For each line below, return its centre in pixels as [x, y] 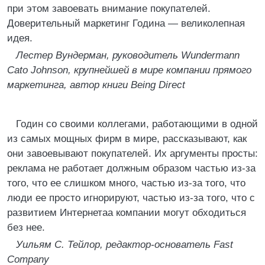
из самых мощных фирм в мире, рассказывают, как [127, 139]
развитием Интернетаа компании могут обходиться [127, 213]
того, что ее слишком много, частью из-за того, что [126, 183]
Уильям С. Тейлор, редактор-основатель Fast [125, 245]
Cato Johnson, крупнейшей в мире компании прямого [129, 70]
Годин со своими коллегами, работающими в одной [137, 124]
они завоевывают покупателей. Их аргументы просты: [132, 153]
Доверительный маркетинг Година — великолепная [126, 23]
